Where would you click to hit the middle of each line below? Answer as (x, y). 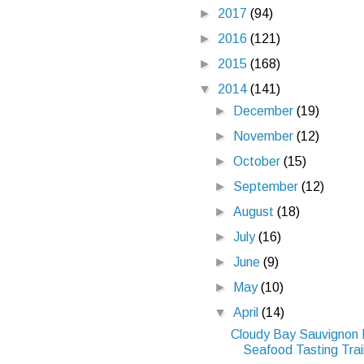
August (256, 212)
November (265, 136)
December (265, 111)
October (259, 161)
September (268, 186)
